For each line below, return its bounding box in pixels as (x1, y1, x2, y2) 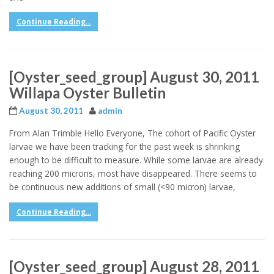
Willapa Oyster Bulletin (9, 83, 166, 102)
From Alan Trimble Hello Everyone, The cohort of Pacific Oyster (9, 127, 256, 139)
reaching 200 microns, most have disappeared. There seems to (9, 168, 257, 180)
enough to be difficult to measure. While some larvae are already (9, 154, 263, 166)
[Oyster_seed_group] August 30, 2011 (9, 67, 259, 86)
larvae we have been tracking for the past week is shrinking (9, 141, 240, 153)
